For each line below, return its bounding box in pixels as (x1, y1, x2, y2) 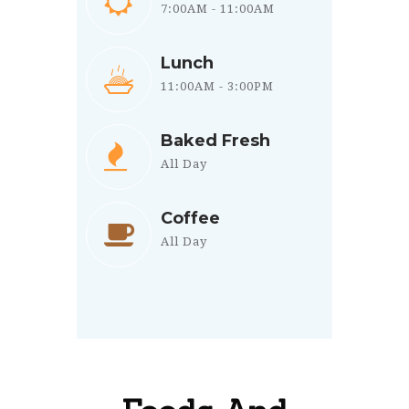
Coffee (161, 207, 220, 228)
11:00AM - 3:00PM (161, 79, 274, 93)
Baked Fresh (161, 130, 270, 151)
